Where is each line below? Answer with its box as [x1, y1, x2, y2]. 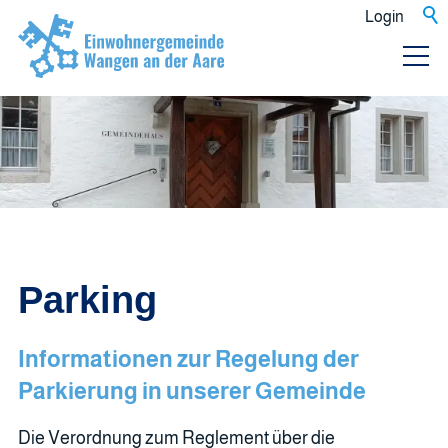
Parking [18, 279, 157, 321]
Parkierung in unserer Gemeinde [18, 377, 366, 404]
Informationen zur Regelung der [18, 345, 359, 372]
